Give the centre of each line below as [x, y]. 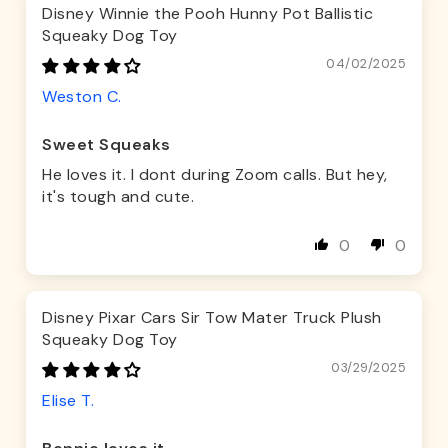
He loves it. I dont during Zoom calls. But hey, [215, 175]
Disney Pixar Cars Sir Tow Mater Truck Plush [212, 318]
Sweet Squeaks [106, 145]
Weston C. [82, 97]
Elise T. [68, 401]
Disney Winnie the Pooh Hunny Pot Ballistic [207, 14]
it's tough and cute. [118, 197]
